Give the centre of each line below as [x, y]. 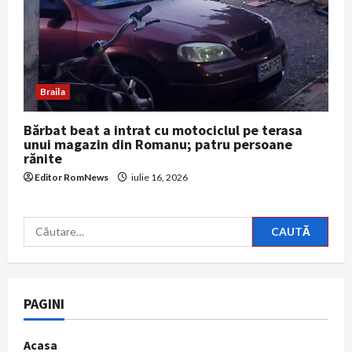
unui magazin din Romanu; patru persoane [158, 144]
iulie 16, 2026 [159, 177]
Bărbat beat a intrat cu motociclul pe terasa [163, 130]
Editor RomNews [71, 177]
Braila [53, 91]
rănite [43, 158]
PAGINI [44, 303]
